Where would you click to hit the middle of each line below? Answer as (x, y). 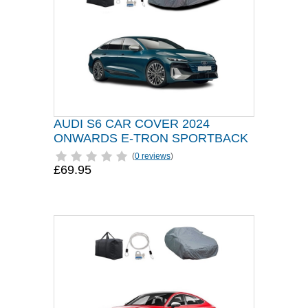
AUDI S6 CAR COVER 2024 (132, 124)
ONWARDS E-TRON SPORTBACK (151, 138)
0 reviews (153, 156)
